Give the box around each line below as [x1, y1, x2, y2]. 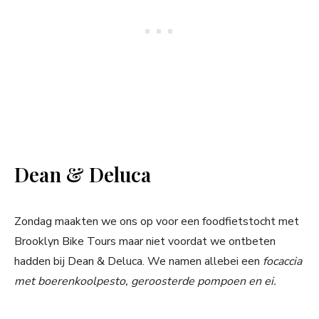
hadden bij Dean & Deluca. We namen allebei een [14, 253, 263, 270]
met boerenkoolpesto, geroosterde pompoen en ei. [14, 273, 276, 290]
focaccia [263, 253, 302, 270]
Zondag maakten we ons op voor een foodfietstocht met [14, 214, 299, 230]
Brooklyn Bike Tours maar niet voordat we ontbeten [14, 234, 276, 250]
